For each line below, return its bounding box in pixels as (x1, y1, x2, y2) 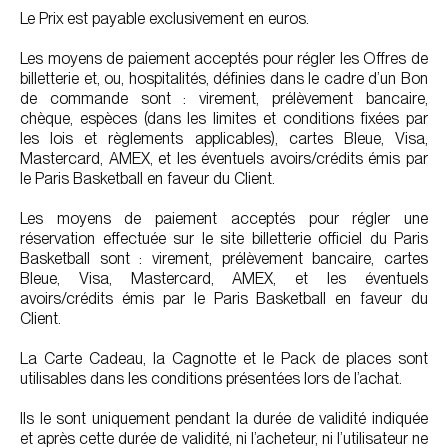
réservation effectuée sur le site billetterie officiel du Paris (20, 229, 428, 248)
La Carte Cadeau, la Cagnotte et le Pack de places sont (20, 349, 428, 368)
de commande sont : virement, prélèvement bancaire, (20, 89, 428, 108)
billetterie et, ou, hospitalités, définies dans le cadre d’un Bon (20, 69, 428, 88)
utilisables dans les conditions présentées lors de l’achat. (20, 369, 402, 388)
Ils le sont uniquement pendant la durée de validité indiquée (20, 409, 428, 428)
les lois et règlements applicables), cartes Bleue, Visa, (20, 129, 428, 148)
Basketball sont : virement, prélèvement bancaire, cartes (20, 249, 428, 268)
